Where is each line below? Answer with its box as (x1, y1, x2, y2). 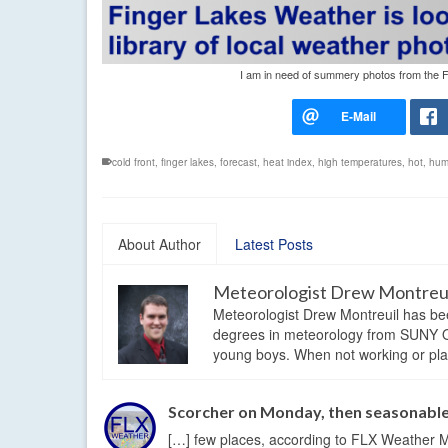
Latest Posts (235, 233, 313, 254)
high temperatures (318, 154, 402, 169)
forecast (220, 154, 257, 169)
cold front (112, 154, 155, 169)
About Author (118, 233, 201, 254)
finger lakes (161, 154, 214, 169)
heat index (263, 154, 312, 169)
